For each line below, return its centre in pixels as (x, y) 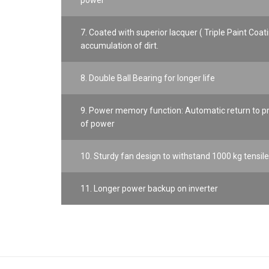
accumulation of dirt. (119, 46)
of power (98, 124)
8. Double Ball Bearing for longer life (148, 78)
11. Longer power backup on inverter (149, 189)
